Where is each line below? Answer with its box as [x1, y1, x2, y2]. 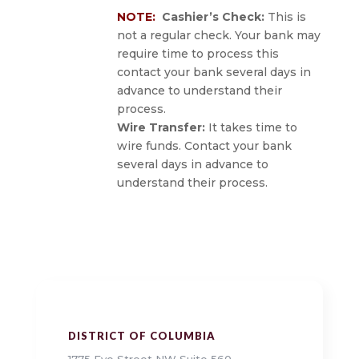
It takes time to [204, 120, 297, 135]
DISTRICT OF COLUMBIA [67, 329, 216, 343]
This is [264, 10, 306, 25]
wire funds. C [116, 139, 192, 154]
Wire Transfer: [116, 120, 205, 135]
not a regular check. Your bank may [116, 28, 321, 43]
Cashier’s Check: [161, 10, 264, 25]
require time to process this [116, 46, 279, 62]
